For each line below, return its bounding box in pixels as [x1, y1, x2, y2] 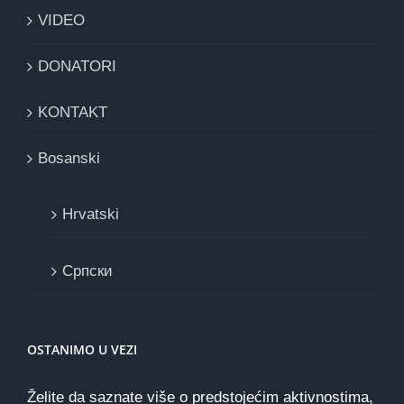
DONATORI [38, 57, 116, 75]
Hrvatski [62, 205, 119, 223]
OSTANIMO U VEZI [27, 340, 137, 358]
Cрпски [62, 262, 113, 280]
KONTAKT [38, 103, 107, 121]
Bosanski [38, 149, 100, 167]
